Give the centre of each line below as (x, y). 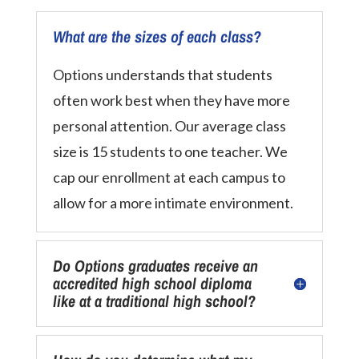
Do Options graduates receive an (155, 266)
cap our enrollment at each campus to (169, 177)
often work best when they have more (171, 100)
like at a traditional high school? (154, 301)
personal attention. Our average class (169, 126)
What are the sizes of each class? (157, 36)
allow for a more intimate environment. (173, 203)
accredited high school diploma (152, 283)
